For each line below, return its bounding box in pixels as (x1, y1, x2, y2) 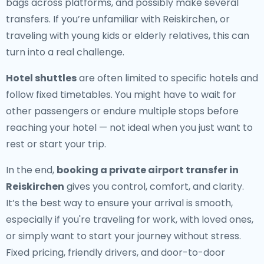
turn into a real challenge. (6, 45, 124, 59)
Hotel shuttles (6, 71, 77, 85)
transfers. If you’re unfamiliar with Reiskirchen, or (6, 12, 230, 26)
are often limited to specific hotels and (77, 71, 258, 85)
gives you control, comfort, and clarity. (64, 180, 244, 193)
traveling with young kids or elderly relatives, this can (6, 29, 249, 42)
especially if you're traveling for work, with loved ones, (6, 213, 253, 226)
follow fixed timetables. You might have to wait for (6, 88, 236, 101)
